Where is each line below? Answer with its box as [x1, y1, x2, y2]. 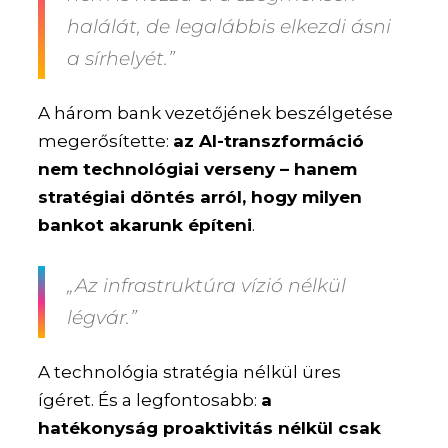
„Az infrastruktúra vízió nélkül [67, 273, 347, 297]
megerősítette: [38, 130, 174, 151]
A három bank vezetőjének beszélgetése [38, 102, 394, 123]
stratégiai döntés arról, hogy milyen [38, 186, 363, 207]
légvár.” [67, 305, 138, 329]
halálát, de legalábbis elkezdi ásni [67, 14, 392, 38]
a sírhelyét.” [67, 46, 176, 70]
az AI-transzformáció [173, 130, 365, 151]
